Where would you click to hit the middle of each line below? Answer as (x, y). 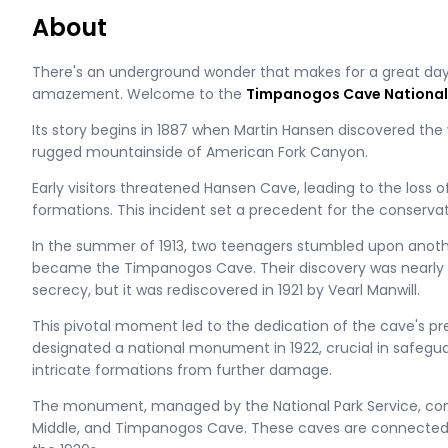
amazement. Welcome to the (139, 94)
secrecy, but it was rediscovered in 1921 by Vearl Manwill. (226, 290)
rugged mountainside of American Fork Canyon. (200, 152)
